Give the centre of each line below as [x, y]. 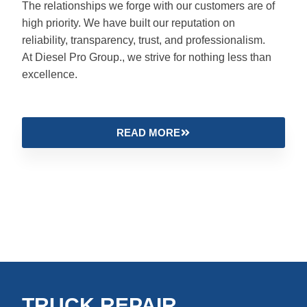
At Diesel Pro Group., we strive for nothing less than [147, 58]
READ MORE [148, 132]
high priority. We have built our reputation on [128, 23]
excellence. [50, 75]
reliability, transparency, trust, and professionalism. [144, 40]
